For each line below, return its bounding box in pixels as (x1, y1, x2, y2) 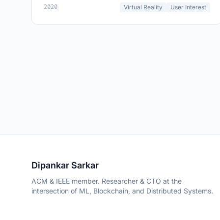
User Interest (170, 3, 207, 11)
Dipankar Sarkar (31, 160, 99, 170)
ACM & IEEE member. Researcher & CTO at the (31, 177, 182, 185)
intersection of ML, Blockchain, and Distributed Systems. (31, 187, 213, 195)
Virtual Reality (124, 3, 163, 11)
